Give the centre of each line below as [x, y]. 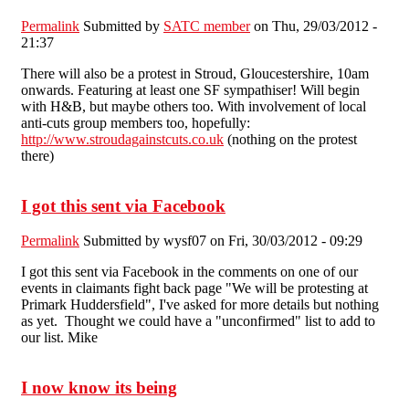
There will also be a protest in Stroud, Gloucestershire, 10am [195, 73]
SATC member [207, 26]
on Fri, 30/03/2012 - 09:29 [284, 241]
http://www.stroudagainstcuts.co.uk [122, 139]
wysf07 [185, 241]
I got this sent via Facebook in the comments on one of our [189, 272]
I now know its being [99, 388]
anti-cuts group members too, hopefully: [136, 122]
